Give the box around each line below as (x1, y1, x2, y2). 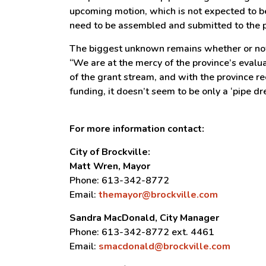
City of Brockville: (69, 145, 150, 159)
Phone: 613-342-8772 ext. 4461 (69, 226, 214, 239)
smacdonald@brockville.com (99, 240, 230, 253)
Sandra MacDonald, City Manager (69, 211, 219, 224)
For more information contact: (69, 122, 204, 135)
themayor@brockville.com (99, 188, 218, 201)
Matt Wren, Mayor (69, 160, 150, 173)
